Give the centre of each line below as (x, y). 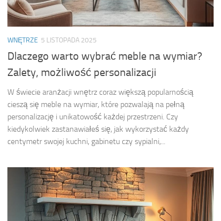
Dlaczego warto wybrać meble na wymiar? (105, 56)
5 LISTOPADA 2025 (69, 40)
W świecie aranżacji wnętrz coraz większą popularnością (100, 92)
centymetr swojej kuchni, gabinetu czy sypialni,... (86, 142)
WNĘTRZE (23, 40)
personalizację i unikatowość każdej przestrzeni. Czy (93, 117)
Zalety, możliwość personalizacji (82, 73)
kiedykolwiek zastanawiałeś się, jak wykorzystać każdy (98, 129)
